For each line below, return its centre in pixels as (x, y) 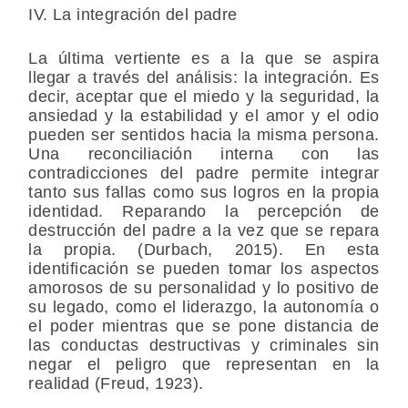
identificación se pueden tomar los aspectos (204, 269)
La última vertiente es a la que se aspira (204, 59)
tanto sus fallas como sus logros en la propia (204, 193)
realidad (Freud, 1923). (116, 384)
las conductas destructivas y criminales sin (204, 346)
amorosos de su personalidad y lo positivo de (204, 288)
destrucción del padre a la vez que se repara (204, 231)
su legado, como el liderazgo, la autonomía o (204, 307)
